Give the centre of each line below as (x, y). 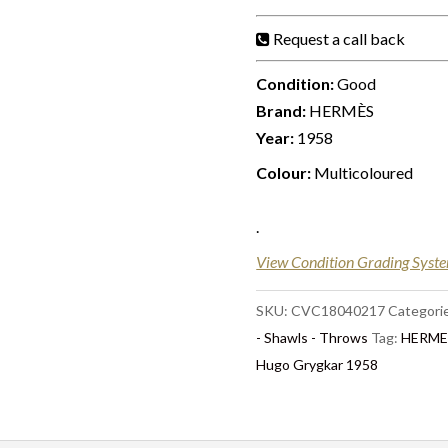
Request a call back (339, 38)
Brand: (281, 110)
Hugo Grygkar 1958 (317, 364)
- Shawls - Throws (312, 337)
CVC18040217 (338, 310)
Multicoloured (362, 172)
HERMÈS (340, 110)
